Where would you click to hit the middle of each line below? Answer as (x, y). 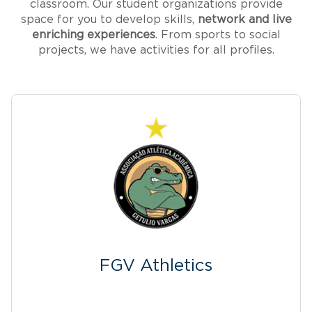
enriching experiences (93, 34)
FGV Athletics (156, 266)
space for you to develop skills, (109, 19)
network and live (244, 19)
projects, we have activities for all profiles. (156, 50)
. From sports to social (218, 34)
